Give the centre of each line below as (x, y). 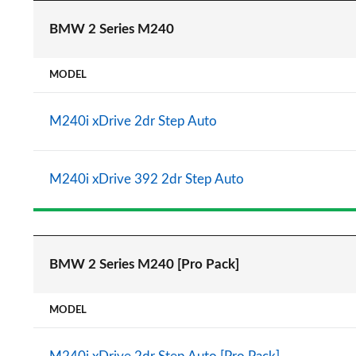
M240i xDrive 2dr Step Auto (133, 121)
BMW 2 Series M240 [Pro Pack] (144, 264)
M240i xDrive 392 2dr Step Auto (147, 179)
